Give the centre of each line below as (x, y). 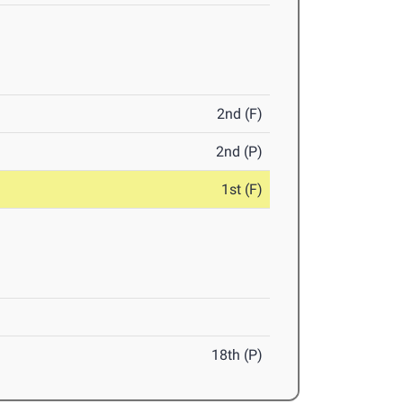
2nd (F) (240, 114)
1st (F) (242, 190)
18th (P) (237, 355)
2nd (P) (240, 152)
